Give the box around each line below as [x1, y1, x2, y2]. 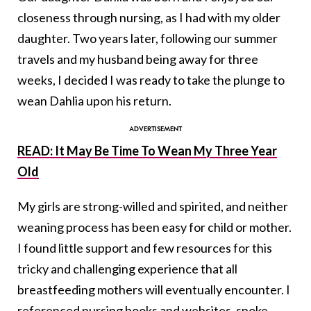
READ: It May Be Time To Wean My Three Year [17, 143, 277, 159]
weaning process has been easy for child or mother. [17, 219, 292, 235]
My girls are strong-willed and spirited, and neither [17, 199, 288, 215]
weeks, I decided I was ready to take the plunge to [17, 72, 285, 88]
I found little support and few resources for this [17, 240, 272, 256]
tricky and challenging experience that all [17, 261, 237, 277]
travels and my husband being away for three [17, 51, 258, 67]
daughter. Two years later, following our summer [17, 31, 278, 47]
